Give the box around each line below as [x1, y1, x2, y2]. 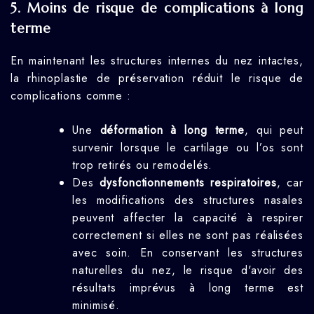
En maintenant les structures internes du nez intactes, [11, 52, 303, 69]
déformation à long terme [100, 121, 245, 138]
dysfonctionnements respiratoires [100, 174, 277, 191]
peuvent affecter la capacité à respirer [72, 209, 303, 226]
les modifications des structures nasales [72, 191, 303, 208]
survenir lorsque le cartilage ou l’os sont [72, 139, 303, 156]
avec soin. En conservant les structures [72, 244, 303, 261]
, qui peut [245, 121, 303, 138]
